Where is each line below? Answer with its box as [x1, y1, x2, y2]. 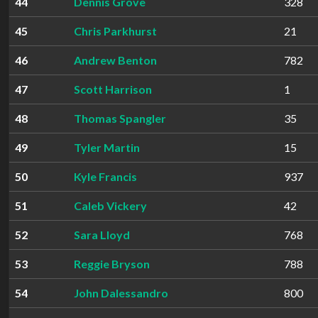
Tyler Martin [74, 141, 140, 154]
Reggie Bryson [74, 257, 150, 270]
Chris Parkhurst [74, 24, 157, 38]
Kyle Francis [74, 170, 137, 183]
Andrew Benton [74, 53, 157, 67]
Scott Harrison [74, 82, 152, 96]
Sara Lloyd [74, 228, 130, 241]
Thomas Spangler [74, 111, 166, 125]
